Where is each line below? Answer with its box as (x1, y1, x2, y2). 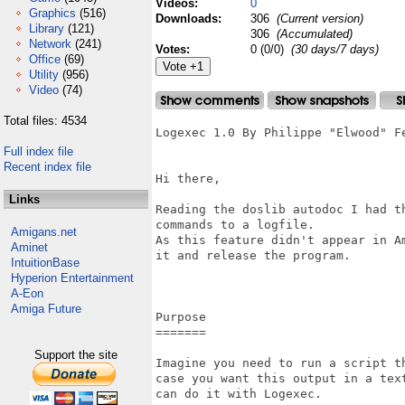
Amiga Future (11, 302, 81, 316)
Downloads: (155, 12, 225, 25)
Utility (29, 68, 59, 81)
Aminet (11, 240, 48, 254)
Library (29, 22, 64, 35)
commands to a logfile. (155, 218, 315, 231)
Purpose (155, 310, 206, 324)
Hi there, (155, 172, 221, 185)
